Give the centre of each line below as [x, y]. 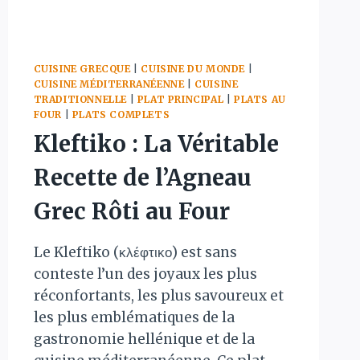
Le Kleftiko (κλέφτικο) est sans [135, 252]
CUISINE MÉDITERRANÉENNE [109, 84]
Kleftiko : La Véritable [156, 143]
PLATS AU [260, 99]
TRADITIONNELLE [80, 99]
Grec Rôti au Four [131, 211]
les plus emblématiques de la [134, 317]
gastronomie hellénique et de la [144, 339]
